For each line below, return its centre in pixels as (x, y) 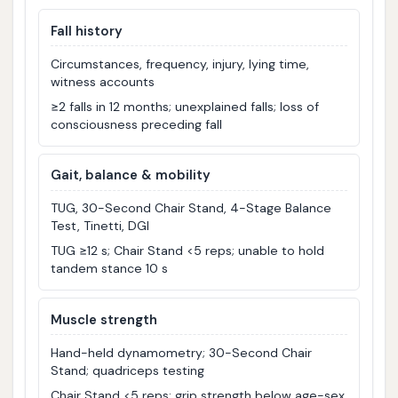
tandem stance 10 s (110, 269)
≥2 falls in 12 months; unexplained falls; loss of (185, 107)
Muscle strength (104, 319)
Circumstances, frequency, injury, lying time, (180, 64)
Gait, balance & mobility (131, 175)
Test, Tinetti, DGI (100, 226)
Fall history (87, 31)
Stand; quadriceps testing (128, 370)
